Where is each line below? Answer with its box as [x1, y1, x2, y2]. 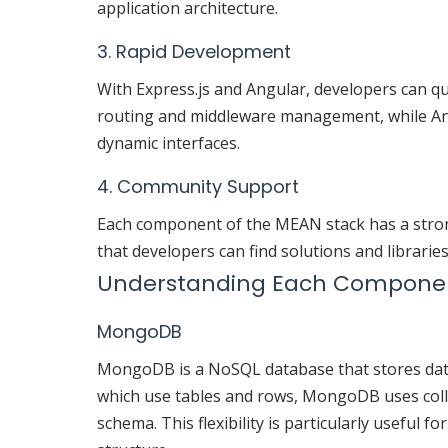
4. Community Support [97, 174, 299, 200]
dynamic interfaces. [97, 132, 240, 155]
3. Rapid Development [97, 39, 291, 65]
